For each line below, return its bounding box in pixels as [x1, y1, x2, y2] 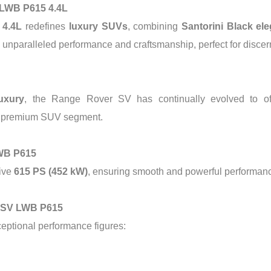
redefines [22, 21, 69, 31]
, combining [127, 21, 181, 31]
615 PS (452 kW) [14, 166, 88, 177]
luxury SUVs [68, 21, 128, 31]
